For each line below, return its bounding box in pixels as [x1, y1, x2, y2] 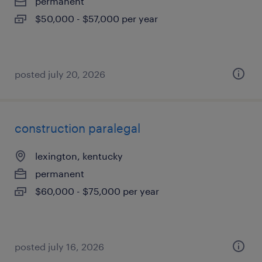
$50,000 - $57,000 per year [35, 13, 158, 24]
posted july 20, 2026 [15, 68, 105, 80]
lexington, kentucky [35, 150, 123, 161]
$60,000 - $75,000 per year [35, 185, 159, 196]
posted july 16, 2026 [15, 241, 104, 252]
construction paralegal [15, 121, 140, 135]
